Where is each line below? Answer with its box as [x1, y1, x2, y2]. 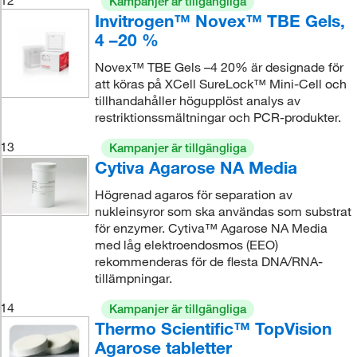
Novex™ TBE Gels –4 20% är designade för [94, 58, 343, 75]
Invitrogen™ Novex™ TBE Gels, [94, 10, 345, 31]
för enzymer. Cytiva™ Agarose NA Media [94, 219, 328, 236]
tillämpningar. [94, 269, 172, 286]
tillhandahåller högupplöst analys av [94, 92, 300, 108]
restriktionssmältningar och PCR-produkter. [94, 108, 341, 125]
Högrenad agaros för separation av [94, 186, 292, 202]
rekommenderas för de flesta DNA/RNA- [94, 253, 323, 269]
